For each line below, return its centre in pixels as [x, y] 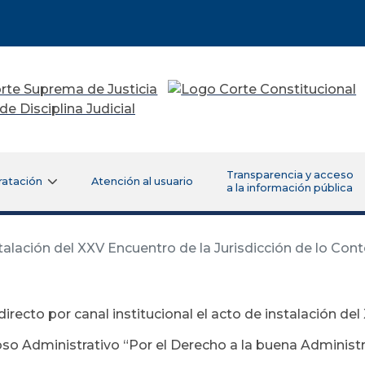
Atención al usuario [142, 181]
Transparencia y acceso [290, 174]
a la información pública [289, 187]
